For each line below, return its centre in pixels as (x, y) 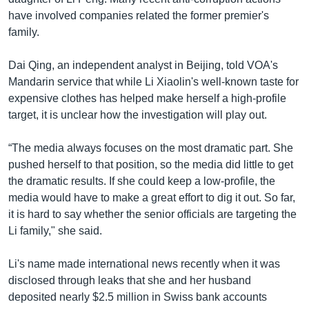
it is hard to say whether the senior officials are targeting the (152, 214)
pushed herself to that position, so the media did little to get (151, 164)
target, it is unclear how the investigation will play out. (138, 114)
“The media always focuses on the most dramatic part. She (151, 148)
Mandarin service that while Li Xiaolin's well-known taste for (153, 81)
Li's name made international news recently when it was (144, 263)
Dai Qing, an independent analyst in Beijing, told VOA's (143, 65)
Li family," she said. (55, 230)
